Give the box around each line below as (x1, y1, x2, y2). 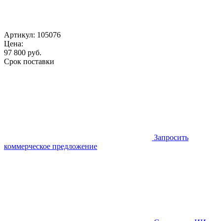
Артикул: (4, 30, 37, 39)
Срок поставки (4, 57, 54, 66)
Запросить (154, 133, 188, 142)
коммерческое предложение (4, 142, 97, 150)
